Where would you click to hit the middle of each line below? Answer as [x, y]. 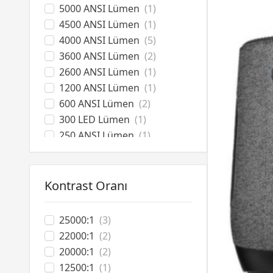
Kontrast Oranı [86, 186]
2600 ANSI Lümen [99, 72]
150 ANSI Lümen [97, 151]
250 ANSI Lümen [97, 135]
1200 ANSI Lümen [99, 88]
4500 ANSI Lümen [99, 24]
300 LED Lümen [94, 119]
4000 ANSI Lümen [99, 40]
